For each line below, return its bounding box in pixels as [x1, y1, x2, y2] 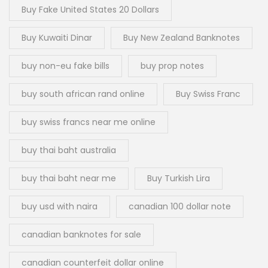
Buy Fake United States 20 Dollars [22, 4, 159, 16]
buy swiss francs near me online [22, 116, 156, 129]
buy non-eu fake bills [22, 60, 109, 72]
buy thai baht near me [22, 172, 116, 185]
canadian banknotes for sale [22, 229, 141, 241]
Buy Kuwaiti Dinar [22, 32, 92, 44]
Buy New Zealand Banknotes [123, 32, 240, 44]
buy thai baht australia [22, 144, 116, 157]
